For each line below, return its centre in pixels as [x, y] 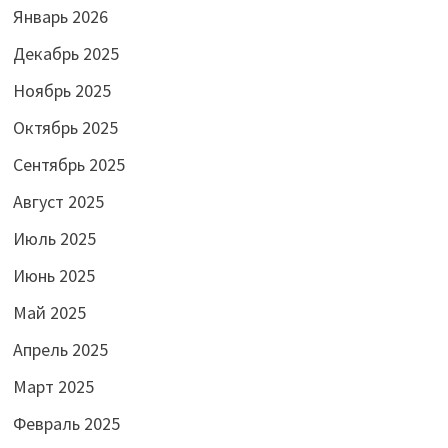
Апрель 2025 [60, 349]
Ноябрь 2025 [61, 90]
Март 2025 [53, 386]
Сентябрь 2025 [68, 164]
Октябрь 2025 [65, 127]
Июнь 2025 [53, 275]
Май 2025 [49, 312]
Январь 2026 [60, 16]
